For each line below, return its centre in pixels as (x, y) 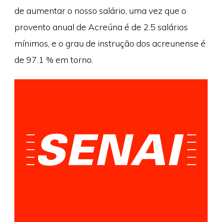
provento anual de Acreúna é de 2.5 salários (101, 27)
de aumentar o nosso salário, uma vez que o (100, 11)
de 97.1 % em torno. (54, 60)
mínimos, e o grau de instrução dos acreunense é (110, 43)
